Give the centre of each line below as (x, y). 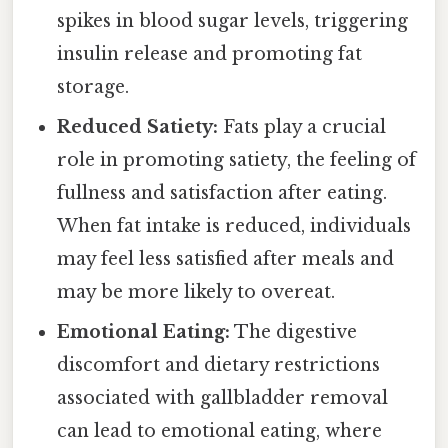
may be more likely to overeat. (196, 291)
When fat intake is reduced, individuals (234, 225)
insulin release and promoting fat (210, 53)
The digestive (294, 331)
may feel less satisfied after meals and (226, 258)
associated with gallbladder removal (223, 397)
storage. (93, 86)
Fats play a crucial (302, 126)
